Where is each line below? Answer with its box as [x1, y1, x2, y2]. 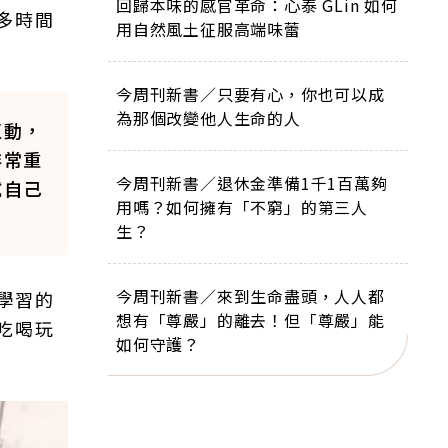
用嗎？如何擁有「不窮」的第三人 [116, 195, 368, 219]
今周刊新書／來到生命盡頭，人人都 [116, 284, 385, 308]
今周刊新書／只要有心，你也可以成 [116, 82, 385, 106]
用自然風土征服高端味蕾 [116, 17, 301, 41]
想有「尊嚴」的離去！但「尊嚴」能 [116, 308, 385, 332]
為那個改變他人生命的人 [116, 106, 301, 130]
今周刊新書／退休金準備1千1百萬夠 [116, 171, 388, 195]
